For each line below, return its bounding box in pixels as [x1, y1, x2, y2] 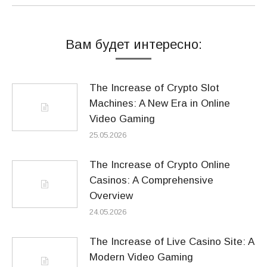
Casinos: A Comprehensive [89, 175, 213, 186]
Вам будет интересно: [65, 37, 202, 52]
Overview [89, 190, 133, 201]
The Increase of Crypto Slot [89, 82, 219, 94]
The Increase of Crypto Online [89, 159, 230, 170]
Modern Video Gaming [89, 252, 193, 263]
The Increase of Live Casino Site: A [89, 236, 254, 247]
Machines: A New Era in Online [89, 98, 230, 109]
